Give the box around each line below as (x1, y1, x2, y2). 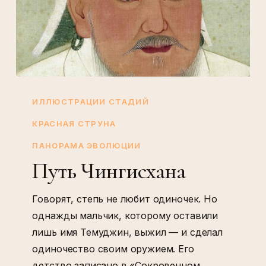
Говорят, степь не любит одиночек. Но (32, 193, 217, 205)
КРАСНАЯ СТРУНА (32, 119, 116, 129)
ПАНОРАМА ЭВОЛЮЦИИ (32, 141, 141, 151)
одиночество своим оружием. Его (32, 243, 194, 255)
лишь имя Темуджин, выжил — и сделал (32, 226, 223, 239)
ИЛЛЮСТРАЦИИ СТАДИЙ (32, 97, 149, 107)
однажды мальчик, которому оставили (32, 210, 218, 222)
